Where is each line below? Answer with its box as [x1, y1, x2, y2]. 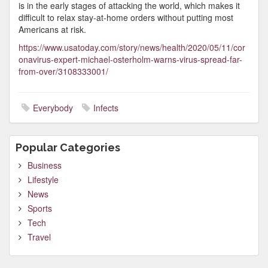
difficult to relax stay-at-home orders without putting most [19, 11, 233, 23]
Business [28, 159, 62, 171]
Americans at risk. [19, 23, 86, 35]
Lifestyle [28, 173, 59, 185]
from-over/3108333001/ [19, 65, 108, 77]
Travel [28, 231, 51, 243]
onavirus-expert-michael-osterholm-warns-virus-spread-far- [19, 53, 242, 65]
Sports [28, 202, 52, 214]
